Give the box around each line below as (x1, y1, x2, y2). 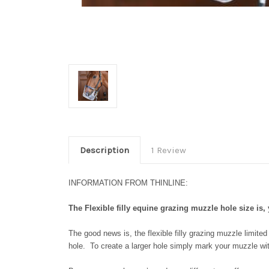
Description (79, 144, 129, 156)
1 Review (151, 144, 186, 156)
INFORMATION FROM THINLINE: (68, 178, 190, 187)
